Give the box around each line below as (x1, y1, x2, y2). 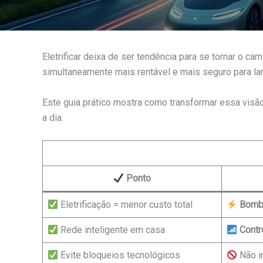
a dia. (42, 112, 63, 123)
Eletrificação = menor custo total (58, 199, 193, 211)
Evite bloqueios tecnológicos (58, 249, 181, 261)
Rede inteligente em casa (58, 224, 166, 236)
